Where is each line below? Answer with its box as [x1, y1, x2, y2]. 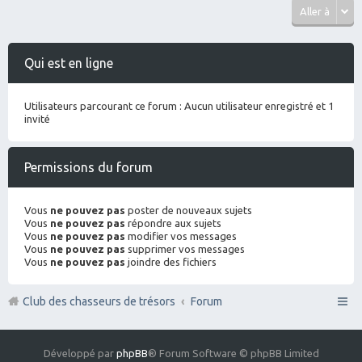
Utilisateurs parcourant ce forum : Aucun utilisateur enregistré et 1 [24, 100, 334, 112]
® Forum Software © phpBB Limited [147, 347, 319, 359]
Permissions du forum [24, 159, 153, 175]
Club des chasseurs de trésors [23, 295, 175, 308]
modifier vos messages [125, 229, 237, 242]
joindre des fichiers [125, 255, 217, 267]
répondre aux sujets [125, 217, 221, 229]
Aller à [300, 6, 330, 17]
